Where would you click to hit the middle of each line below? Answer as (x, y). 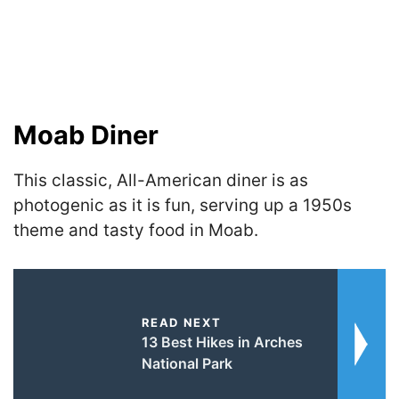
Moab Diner (86, 135)
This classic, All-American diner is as (161, 180)
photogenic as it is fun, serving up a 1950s (183, 205)
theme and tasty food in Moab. (136, 230)
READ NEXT (181, 322)
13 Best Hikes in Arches (222, 342)
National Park (187, 363)
